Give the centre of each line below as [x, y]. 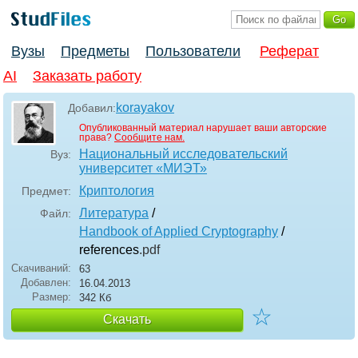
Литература [114, 213]
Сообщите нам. [149, 138]
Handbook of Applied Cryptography [179, 232]
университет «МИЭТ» [143, 169]
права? [97, 138]
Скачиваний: [41, 268]
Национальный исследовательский [183, 154]
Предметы [95, 52]
